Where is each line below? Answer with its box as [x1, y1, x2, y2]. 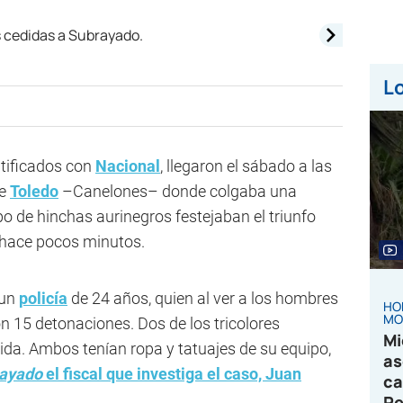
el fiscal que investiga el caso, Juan [42, 364, 301, 383]
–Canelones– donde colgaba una [58, 182, 297, 201]
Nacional [95, 157, 160, 175]
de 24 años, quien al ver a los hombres [67, 289, 338, 308]
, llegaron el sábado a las [160, 157, 332, 175]
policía [19, 289, 67, 308]
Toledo [10, 182, 58, 201]
